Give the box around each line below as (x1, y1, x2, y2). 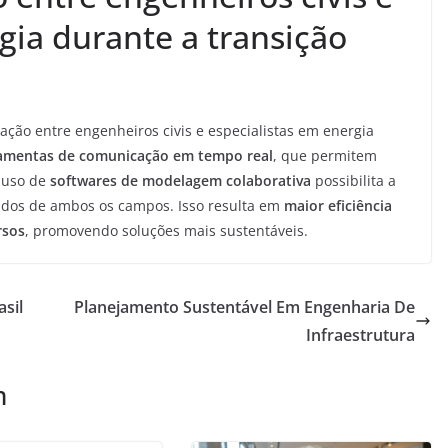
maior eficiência (284, 196, 392, 215)
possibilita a (311, 171, 396, 190)
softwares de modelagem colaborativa (50, 171, 311, 190)
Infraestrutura (306, 324, 415, 346)
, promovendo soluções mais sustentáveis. (25, 221, 308, 240)
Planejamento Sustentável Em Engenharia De (74, 296, 415, 318)
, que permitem (273, 146, 377, 165)
